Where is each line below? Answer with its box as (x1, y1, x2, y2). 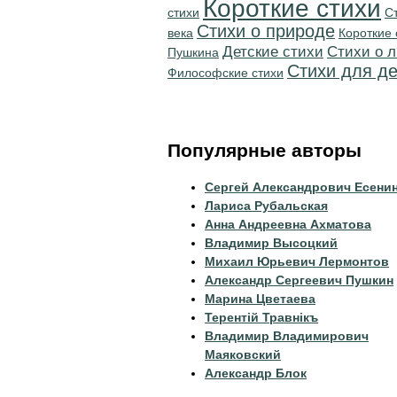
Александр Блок (205, 366, 307, 380)
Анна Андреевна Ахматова (205, 217, 371, 231)
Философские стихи (167, 66, 284, 80)
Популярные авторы (167, 140, 362, 160)
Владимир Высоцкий (205, 236, 338, 250)
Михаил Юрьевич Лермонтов (205, 254, 389, 269)
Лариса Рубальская (205, 198, 328, 213)
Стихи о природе (197, 21, 335, 41)
